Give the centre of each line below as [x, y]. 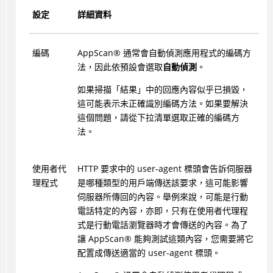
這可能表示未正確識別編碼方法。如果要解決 [162, 103]
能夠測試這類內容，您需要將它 [192, 238]
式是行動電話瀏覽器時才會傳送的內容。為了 [162, 224]
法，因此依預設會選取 [120, 66]
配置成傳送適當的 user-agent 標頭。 [149, 252]
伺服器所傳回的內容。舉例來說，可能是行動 [162, 196]
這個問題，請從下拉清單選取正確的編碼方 [158, 117]
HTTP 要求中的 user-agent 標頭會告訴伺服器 [165, 168]
